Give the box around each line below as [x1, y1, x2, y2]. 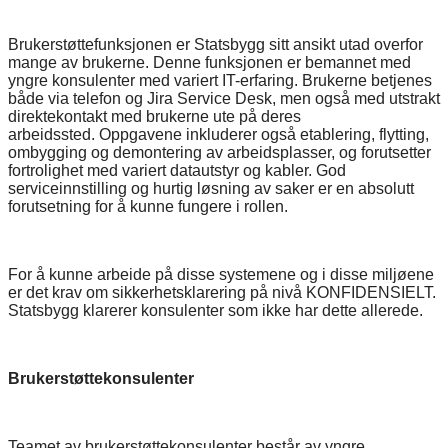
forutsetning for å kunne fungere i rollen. [8, 197, 288, 215]
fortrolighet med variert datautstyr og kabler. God [8, 161, 346, 179]
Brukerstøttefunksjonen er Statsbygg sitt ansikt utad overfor [8, 35, 423, 53]
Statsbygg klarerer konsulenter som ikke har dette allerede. [8, 301, 423, 319]
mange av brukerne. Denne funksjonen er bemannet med [8, 53, 411, 71]
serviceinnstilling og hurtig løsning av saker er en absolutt [8, 179, 414, 197]
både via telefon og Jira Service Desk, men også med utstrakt [8, 89, 440, 107]
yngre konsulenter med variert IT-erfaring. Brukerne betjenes [8, 71, 432, 89]
